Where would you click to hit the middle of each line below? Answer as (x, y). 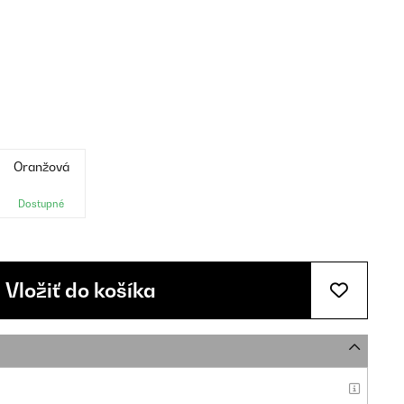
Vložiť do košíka (80, 290)
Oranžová (41, 166)
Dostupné (41, 204)
